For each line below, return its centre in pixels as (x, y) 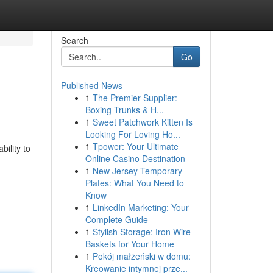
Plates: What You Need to (134, 183)
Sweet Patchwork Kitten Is (142, 122)
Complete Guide (116, 219)
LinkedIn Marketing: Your (140, 207)
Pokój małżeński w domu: (141, 256)
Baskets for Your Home (129, 244)
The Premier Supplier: (135, 97)
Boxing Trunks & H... (124, 110)
